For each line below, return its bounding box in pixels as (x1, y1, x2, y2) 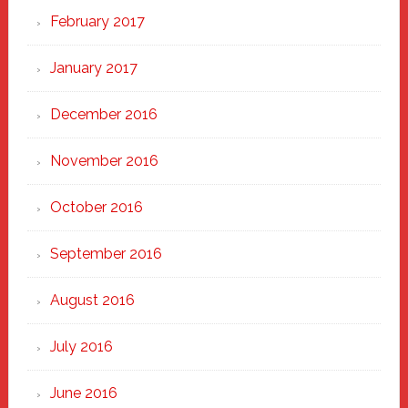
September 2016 (49, 245, 162, 262)
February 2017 (49, 13, 145, 30)
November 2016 (49, 152, 158, 169)
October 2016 (49, 199, 143, 216)
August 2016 (49, 291, 135, 309)
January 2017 (49, 59, 138, 76)
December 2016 (49, 106, 158, 123)
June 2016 (49, 384, 117, 402)
